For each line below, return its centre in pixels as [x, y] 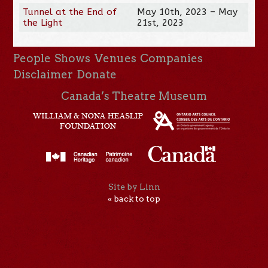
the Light [43, 22]
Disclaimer [43, 74]
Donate [97, 74]
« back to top [134, 199]
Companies [171, 58]
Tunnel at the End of [70, 12]
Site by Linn [134, 187]
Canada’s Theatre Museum [134, 96]
